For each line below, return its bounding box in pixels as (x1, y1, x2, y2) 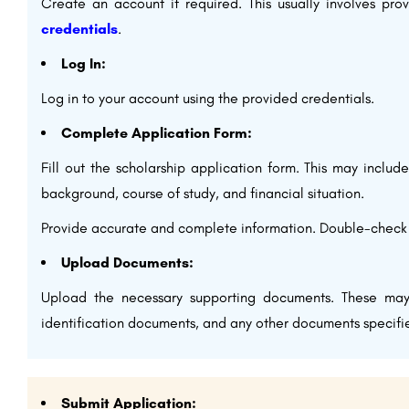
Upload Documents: (61, 254, 194, 271)
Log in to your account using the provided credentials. (41, 89, 374, 107)
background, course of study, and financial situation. (41, 184, 364, 202)
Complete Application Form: (61, 124, 252, 142)
